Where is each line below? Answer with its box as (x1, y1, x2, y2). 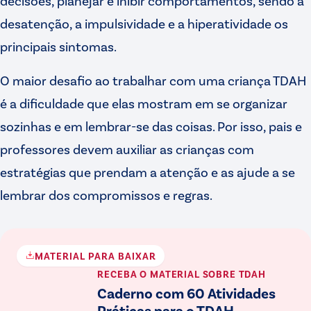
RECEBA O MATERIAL (97, 267, 200, 280)
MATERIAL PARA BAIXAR (35, 249, 156, 262)
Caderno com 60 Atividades (97, 283, 276, 301)
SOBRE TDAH (199, 267, 266, 280)
